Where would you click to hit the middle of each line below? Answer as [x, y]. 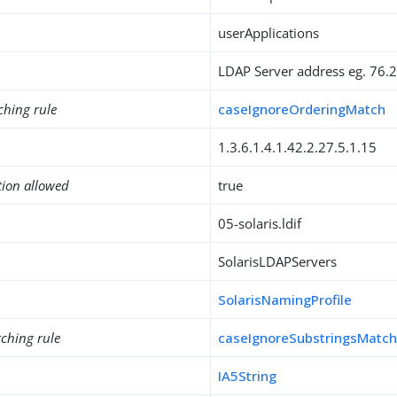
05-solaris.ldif [260, 223]
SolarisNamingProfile [285, 300]
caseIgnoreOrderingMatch [302, 109]
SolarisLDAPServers [278, 261]
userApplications [269, 33]
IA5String [248, 376]
